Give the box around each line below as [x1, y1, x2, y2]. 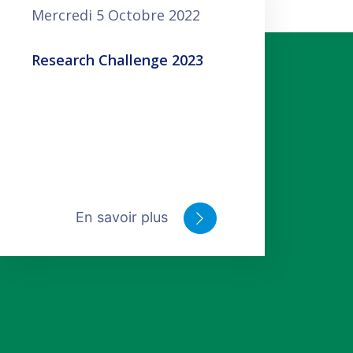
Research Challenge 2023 [31, 50, 203, 69]
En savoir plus [75, 209, 172, 225]
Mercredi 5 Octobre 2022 [31, 6, 200, 24]
